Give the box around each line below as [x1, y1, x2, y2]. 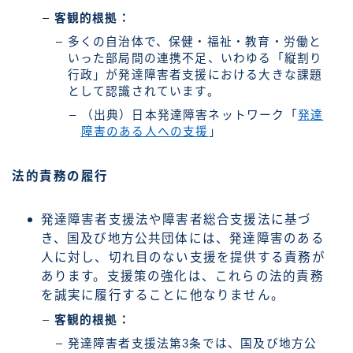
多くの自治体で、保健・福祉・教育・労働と [67, 35, 322, 48]
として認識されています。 [67, 84, 220, 98]
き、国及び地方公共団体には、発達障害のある [40, 232, 325, 246]
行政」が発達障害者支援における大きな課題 [67, 68, 323, 81]
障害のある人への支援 [80, 124, 209, 138]
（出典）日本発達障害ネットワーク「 [80, 108, 298, 121]
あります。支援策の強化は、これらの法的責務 [40, 269, 324, 284]
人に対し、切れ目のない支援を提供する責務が [40, 251, 325, 265]
